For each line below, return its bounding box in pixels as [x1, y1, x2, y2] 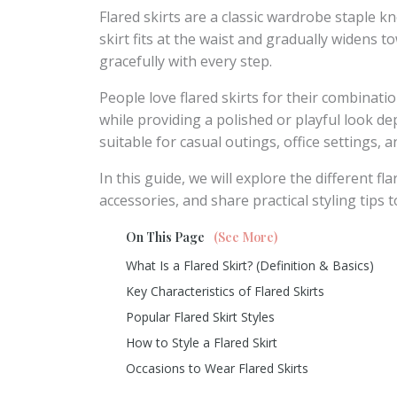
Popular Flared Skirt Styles [126, 308, 275, 325]
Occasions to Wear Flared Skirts [126, 360, 308, 377]
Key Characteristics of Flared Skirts [126, 283, 324, 300]
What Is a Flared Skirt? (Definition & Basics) [126, 257, 374, 274]
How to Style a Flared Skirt [126, 334, 277, 351]
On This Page [126, 229, 205, 245]
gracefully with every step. [99, 51, 272, 71]
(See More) [214, 229, 277, 245]
